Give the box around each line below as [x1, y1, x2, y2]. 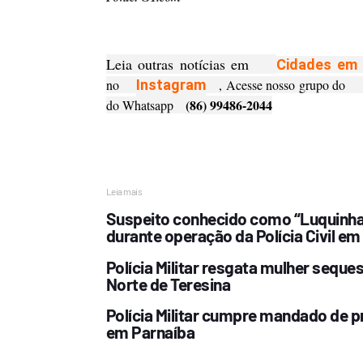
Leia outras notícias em [105, 54, 277, 74]
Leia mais [105, 186, 142, 197]
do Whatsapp [105, 96, 186, 113]
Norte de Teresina [105, 273, 230, 294]
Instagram [136, 76, 207, 93]
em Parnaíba [105, 322, 194, 343]
